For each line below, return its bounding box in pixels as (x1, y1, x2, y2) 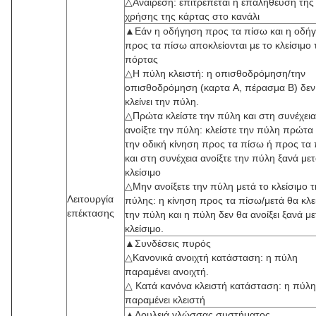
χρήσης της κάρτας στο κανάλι (125, 11, 260, 22)
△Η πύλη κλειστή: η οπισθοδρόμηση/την (125, 68, 305, 79)
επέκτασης (67, 207, 114, 219)
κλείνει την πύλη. (125, 96, 199, 107)
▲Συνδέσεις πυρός (125, 238, 211, 249)
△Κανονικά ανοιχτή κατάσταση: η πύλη (125, 252, 298, 263)
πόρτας (125, 54, 158, 65)
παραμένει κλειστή (125, 294, 205, 305)
